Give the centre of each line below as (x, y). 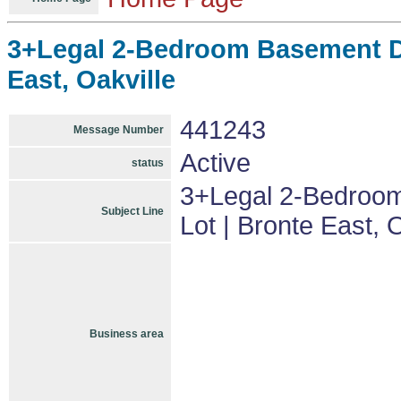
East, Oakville (91, 79)
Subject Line (132, 211)
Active (215, 163)
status (148, 163)
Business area (127, 334)
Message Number (119, 130)
